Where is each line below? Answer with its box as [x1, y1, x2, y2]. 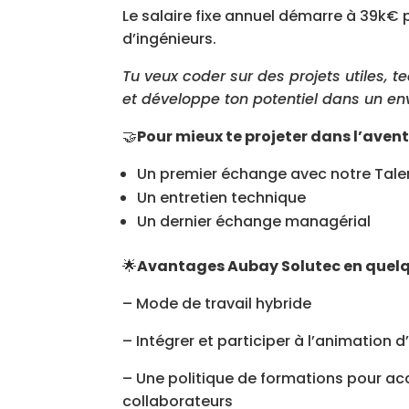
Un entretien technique [137, 187, 307, 208]
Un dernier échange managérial [137, 211, 372, 232]
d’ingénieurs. [122, 28, 217, 49]
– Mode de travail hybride [122, 293, 312, 314]
